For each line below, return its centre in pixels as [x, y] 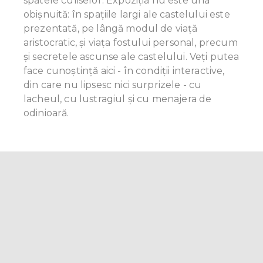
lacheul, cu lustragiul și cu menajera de [118, 99]
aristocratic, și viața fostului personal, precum [131, 43]
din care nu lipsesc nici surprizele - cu [113, 85]
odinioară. [46, 113]
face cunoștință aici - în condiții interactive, [124, 71]
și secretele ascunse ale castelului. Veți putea [131, 57]
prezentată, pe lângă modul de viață [111, 29]
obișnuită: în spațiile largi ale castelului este [127, 15]
